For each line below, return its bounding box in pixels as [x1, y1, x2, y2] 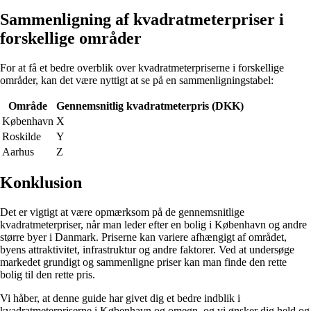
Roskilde [2, 130, 41, 142]
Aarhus [2, 145, 34, 158]
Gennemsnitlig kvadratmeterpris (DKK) [56, 99, 244, 112]
